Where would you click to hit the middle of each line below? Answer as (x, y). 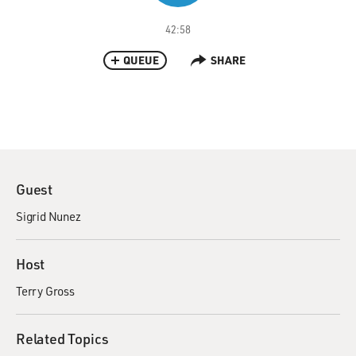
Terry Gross (45, 291)
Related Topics (63, 339)
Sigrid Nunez (48, 216)
